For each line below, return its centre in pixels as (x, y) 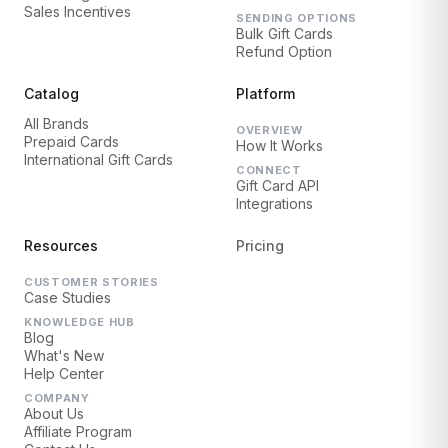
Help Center (64, 373)
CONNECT (269, 169)
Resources (61, 245)
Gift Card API (277, 185)
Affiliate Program (78, 431)
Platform (265, 93)
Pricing (260, 245)
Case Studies (67, 297)
